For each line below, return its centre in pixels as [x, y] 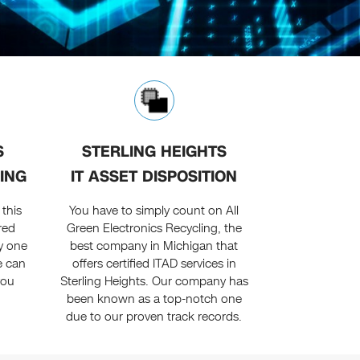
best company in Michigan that [154, 246]
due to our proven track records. [154, 317]
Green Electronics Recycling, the [154, 229]
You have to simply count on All [154, 211]
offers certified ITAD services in [154, 264]
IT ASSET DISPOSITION [154, 177]
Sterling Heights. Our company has [154, 282]
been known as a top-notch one [154, 299]
